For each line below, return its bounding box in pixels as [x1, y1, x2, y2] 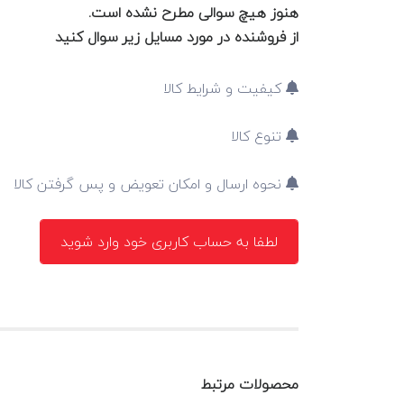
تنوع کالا [231, 123, 286, 149]
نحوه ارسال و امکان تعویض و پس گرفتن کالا [14, 170, 286, 197]
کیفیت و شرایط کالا [163, 75, 286, 101]
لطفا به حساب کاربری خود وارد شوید [60, 228, 278, 254]
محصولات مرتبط [201, 371, 298, 397]
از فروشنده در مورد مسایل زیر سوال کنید [55, 23, 298, 50]
